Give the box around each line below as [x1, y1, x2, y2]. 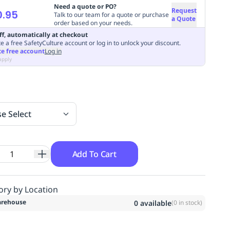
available [138, 198, 171, 208]
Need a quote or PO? [53, 2, 117, 11]
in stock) [177, 198, 202, 207]
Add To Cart [72, 148, 117, 160]
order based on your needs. [53, 18, 132, 27]
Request [171, 6, 197, 15]
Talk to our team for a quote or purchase [53, 10, 169, 19]
